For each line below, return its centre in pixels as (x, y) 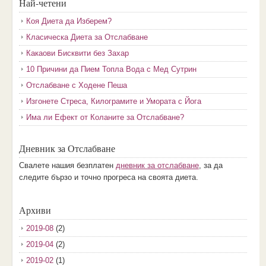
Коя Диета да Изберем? (69, 21)
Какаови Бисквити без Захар (77, 53)
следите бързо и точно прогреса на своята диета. (108, 177)
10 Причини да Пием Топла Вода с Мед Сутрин (111, 69)
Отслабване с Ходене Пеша (76, 85)
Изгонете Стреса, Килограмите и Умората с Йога (113, 101)
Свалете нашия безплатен (67, 165)
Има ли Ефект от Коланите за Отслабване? (105, 117)
